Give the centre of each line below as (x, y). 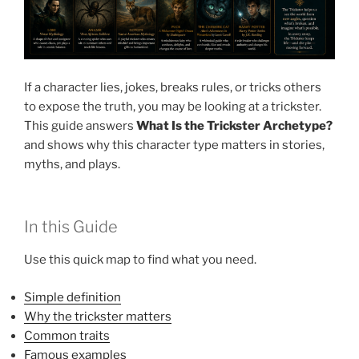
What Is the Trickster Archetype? (234, 125)
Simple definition (73, 297)
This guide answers (80, 125)
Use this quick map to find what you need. (140, 260)
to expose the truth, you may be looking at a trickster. (173, 106)
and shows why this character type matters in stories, (174, 145)
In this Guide (71, 227)
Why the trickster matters (98, 316)
